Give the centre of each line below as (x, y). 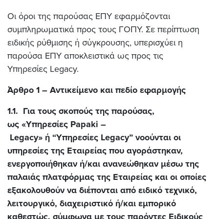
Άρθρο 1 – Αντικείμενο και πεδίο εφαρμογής (97, 90)
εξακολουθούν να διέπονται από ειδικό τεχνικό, (102, 190)
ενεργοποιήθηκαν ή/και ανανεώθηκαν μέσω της (103, 164)
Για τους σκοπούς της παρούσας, (88, 111)
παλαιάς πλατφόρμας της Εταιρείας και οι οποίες (107, 177)
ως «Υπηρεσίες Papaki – (57, 124)
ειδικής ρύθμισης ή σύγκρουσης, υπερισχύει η (95, 43)
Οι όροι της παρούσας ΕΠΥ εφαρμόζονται (89, 16)
